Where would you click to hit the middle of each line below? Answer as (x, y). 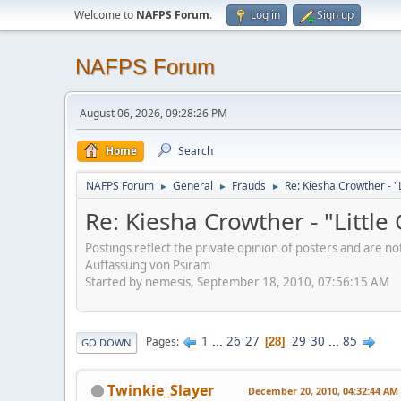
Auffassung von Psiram (148, 264)
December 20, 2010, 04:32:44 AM (323, 390)
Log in (265, 15)
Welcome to (105, 15)
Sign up (335, 15)
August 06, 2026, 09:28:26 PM (154, 113)
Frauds (249, 186)
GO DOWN (107, 342)
